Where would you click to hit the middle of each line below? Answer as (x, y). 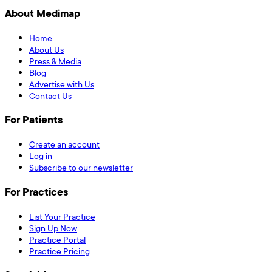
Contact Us (50, 95)
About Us (46, 49)
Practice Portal (57, 239)
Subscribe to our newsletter (81, 168)
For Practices (36, 192)
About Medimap (42, 13)
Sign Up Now (53, 228)
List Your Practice (62, 216)
